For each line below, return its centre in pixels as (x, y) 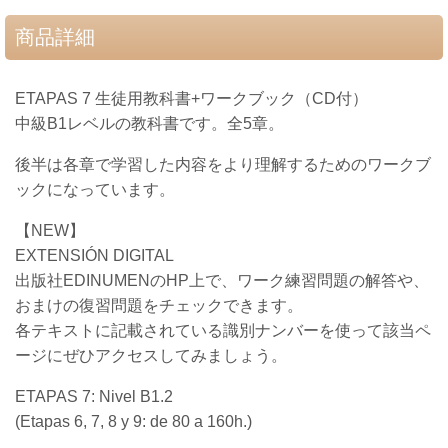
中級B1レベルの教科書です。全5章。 (149, 123)
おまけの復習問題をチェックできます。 (159, 305)
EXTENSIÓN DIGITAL (96, 255)
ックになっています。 (95, 189)
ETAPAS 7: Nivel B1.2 (94, 396)
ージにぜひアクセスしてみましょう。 (151, 355)
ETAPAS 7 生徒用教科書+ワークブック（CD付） (199, 98)
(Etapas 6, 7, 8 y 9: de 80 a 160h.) (133, 421)
